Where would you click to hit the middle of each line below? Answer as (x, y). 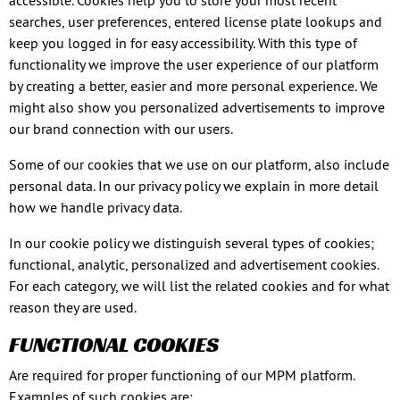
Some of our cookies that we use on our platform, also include (199, 164)
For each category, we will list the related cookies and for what (199, 286)
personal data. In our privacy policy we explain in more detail (194, 186)
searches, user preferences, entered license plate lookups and (196, 21)
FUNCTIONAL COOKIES (114, 345)
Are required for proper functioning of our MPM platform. (182, 375)
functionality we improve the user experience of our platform (194, 64)
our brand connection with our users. (121, 129)
